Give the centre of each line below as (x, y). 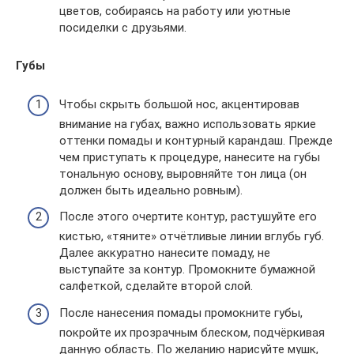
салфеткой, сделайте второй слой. (156, 286)
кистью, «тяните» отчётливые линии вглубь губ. (192, 237)
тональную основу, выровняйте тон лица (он (183, 173)
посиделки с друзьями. (123, 28)
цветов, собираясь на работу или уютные (175, 11)
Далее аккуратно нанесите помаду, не (165, 253)
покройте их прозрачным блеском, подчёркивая (192, 332)
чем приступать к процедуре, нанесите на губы (190, 157)
